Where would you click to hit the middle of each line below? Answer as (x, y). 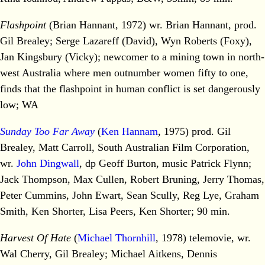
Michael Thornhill (117, 238)
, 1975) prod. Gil (194, 132)
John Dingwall (48, 164)
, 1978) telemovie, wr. (203, 238)
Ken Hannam (130, 132)
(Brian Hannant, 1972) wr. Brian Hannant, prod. (151, 25)
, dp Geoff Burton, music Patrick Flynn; (165, 164)
